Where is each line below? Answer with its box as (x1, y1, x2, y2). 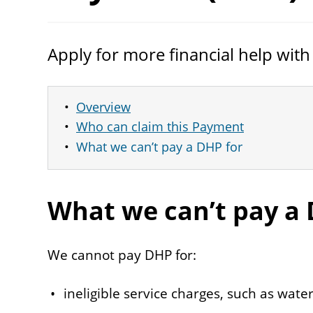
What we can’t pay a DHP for (76, 138, 242, 155)
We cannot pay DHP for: (48, 246, 196, 265)
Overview (76, 98, 131, 115)
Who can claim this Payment (76, 118, 244, 136)
